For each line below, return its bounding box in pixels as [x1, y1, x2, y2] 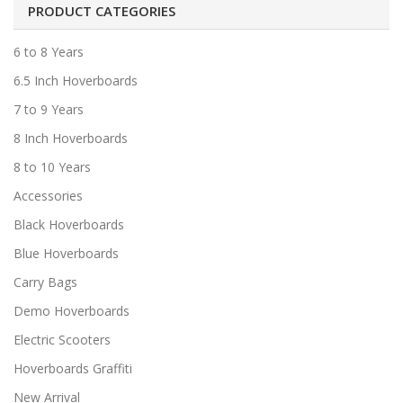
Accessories [13, 186, 83, 204]
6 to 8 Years [13, 42, 84, 60]
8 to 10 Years [13, 157, 91, 175]
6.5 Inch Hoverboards [13, 71, 138, 89]
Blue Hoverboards [13, 244, 119, 262]
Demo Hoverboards [13, 301, 130, 319]
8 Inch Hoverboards [13, 129, 128, 147]
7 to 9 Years [13, 100, 84, 118]
